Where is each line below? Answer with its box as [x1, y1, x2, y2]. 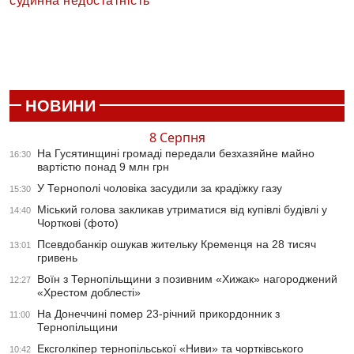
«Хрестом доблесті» [37, 286, 141, 299]
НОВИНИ [25, 97, 96, 115]
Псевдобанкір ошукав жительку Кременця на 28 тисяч [37, 238, 316, 251]
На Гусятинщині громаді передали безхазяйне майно [37, 147, 314, 160]
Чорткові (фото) [37, 217, 119, 230]
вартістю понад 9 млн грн [37, 160, 169, 174]
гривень [37, 251, 77, 265]
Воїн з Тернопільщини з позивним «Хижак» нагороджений [37, 273, 337, 286]
